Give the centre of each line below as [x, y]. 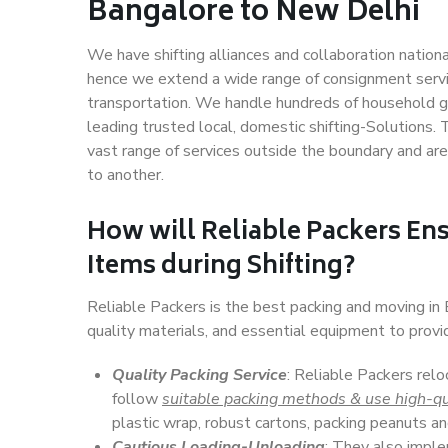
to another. [125, 175]
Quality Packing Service [199, 375]
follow [137, 399]
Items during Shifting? [221, 267]
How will [144, 233]
